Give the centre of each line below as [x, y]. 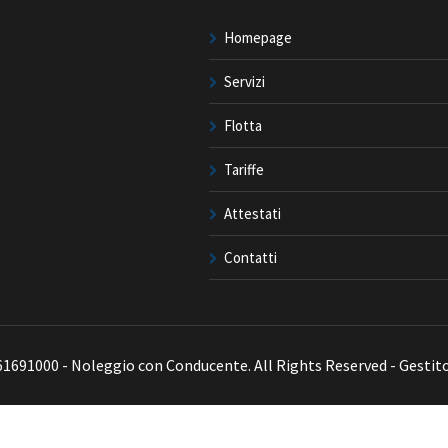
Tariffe [244, 169]
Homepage [258, 37]
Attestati [252, 213]
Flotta [243, 125]
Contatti [250, 257]
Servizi [244, 81]
